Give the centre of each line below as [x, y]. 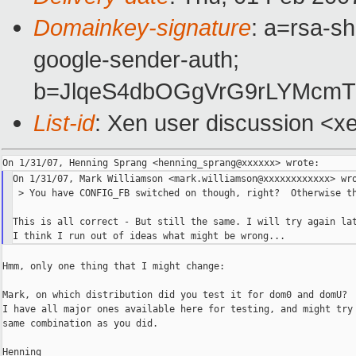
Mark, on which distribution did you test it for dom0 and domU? [175, 295]
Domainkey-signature [142, 28]
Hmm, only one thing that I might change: [114, 267]
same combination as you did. [80, 324]
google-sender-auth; [136, 60]
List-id [64, 123]
